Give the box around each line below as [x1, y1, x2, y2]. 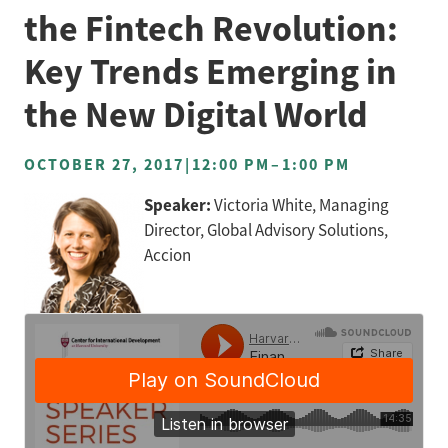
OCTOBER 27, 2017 [24, 154, 189, 175]
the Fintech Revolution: [24, 5, 398, 52]
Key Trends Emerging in [24, 48, 397, 95]
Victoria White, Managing [214, 195, 389, 216]
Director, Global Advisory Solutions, [144, 220, 388, 241]
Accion [144, 245, 191, 266]
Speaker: [144, 194, 214, 216]
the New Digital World [24, 91, 368, 138]
